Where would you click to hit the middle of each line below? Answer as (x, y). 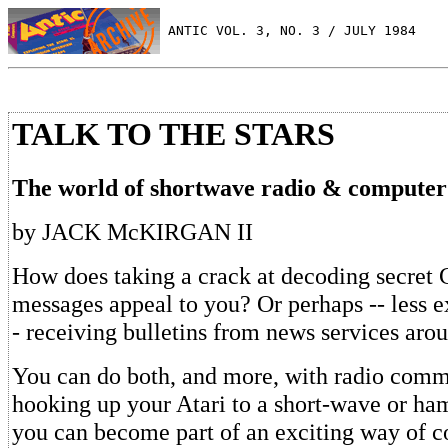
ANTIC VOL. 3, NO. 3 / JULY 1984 (288, 30)
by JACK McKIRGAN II (132, 232)
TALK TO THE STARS (173, 134)
